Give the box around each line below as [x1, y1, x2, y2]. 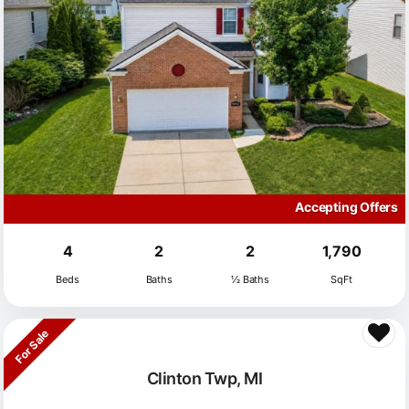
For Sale [12, 327, 52, 366]
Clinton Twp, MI [146, 368, 263, 388]
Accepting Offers [295, 199, 398, 215]
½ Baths [231, 273, 269, 287]
